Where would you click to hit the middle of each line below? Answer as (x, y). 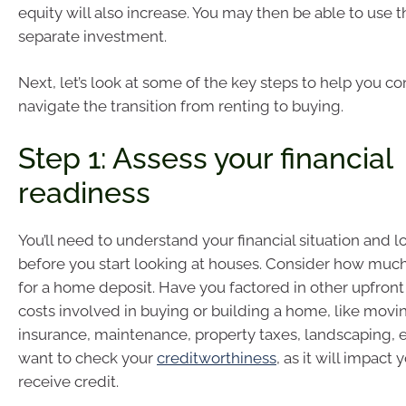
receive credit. (68, 381)
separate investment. (92, 36)
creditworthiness (217, 358)
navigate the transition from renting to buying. (181, 106)
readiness (84, 192)
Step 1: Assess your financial (205, 158)
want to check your (87, 358)
